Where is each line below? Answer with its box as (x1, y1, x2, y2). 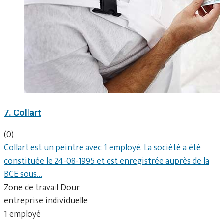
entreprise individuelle (4, 193, 88, 208)
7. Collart (4, 107, 41, 118)
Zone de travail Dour (4, 180, 80, 195)
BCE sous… (4, 166, 42, 182)
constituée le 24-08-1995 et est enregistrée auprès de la (4, 153, 209, 168)
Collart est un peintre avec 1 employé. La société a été (4, 140, 201, 155)
